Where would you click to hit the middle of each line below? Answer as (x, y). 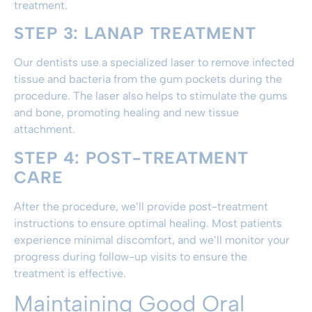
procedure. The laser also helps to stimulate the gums (151, 96)
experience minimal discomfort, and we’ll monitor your (152, 240)
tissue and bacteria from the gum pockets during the (148, 79)
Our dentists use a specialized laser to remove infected (154, 63)
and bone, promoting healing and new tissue (126, 113)
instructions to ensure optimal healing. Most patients (148, 223)
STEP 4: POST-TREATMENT (131, 157)
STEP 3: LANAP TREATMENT (135, 33)
